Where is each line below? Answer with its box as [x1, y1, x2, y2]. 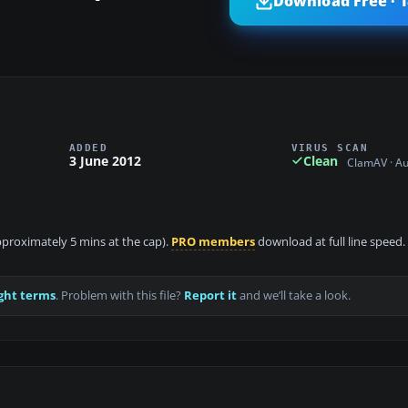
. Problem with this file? [56, 288, 184, 304]
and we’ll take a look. [237, 288, 351, 304]
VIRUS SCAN [291, 141, 369, 153]
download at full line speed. [255, 234, 405, 250]
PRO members [171, 234, 255, 250]
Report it [184, 288, 237, 304]
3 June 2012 [69, 151, 141, 169]
